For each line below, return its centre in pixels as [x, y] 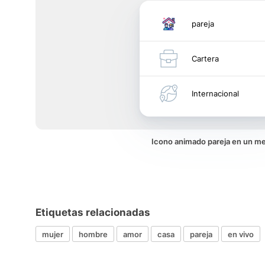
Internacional [215, 93]
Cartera [205, 59]
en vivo [241, 234]
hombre [93, 234]
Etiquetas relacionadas [93, 212]
